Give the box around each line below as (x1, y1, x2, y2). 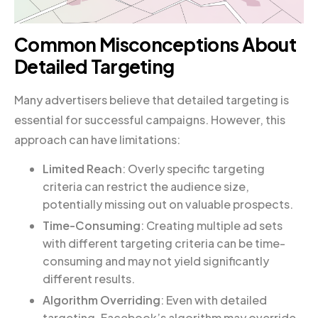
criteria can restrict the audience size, (43, 179, 249, 194)
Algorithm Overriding (43, 292, 160, 307)
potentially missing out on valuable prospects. (43, 197, 293, 212)
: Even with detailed (160, 292, 267, 307)
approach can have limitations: (14, 132, 180, 148)
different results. (43, 270, 135, 286)
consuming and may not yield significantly (43, 253, 269, 268)
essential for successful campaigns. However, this (14, 112, 285, 128)
